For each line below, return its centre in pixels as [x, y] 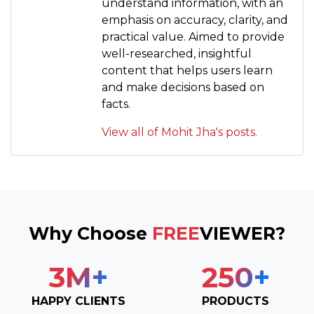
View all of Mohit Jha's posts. [179, 132]
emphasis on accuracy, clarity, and [195, 20]
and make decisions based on [183, 87]
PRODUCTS [235, 301]
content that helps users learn [187, 70]
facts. [116, 104]
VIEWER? [243, 233]
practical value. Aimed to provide [193, 36]
